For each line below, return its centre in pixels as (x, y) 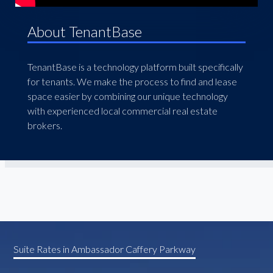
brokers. (44, 125)
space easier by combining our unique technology (127, 96)
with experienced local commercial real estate (122, 111)
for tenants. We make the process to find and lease (132, 81)
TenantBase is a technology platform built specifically (135, 67)
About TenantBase (84, 31)
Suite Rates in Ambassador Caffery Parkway (105, 249)
